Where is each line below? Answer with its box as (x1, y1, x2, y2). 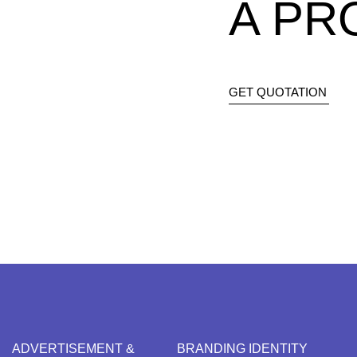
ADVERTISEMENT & (12, 342, 135, 355)
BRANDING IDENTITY (176, 342, 308, 355)
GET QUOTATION (229, 85, 327, 99)
